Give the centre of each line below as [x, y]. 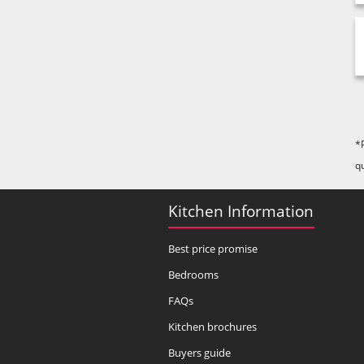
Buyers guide [199, 353]
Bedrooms [193, 275]
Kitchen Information [241, 210]
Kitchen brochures [212, 327]
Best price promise [213, 249]
